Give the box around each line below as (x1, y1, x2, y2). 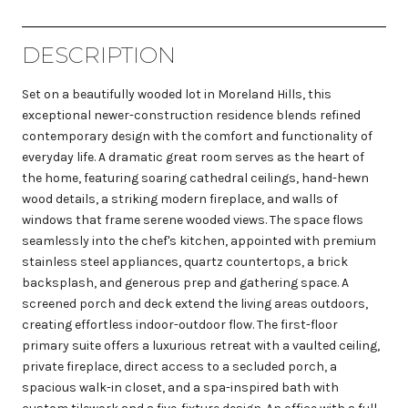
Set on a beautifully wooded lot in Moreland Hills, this (22, 86, 331, 102)
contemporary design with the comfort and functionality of (22, 127, 372, 144)
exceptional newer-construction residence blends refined (22, 107, 361, 123)
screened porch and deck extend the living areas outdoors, (22, 295, 368, 311)
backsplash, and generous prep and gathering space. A (22, 274, 349, 291)
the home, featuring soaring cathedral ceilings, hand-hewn (22, 169, 369, 186)
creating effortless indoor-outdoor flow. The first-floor (22, 316, 338, 332)
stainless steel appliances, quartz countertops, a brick (22, 253, 348, 270)
